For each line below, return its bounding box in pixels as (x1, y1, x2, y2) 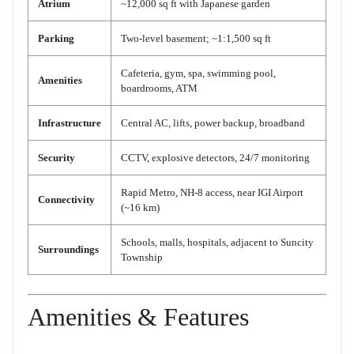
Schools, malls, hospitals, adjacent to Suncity (121, 236, 314, 249)
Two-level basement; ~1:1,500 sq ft (121, 32, 271, 45)
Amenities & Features (28, 303, 249, 332)
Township (121, 251, 163, 264)
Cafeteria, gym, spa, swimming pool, (121, 67, 276, 80)
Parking (38, 32, 74, 45)
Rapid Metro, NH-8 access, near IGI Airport (121, 186, 303, 199)
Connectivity (38, 194, 95, 206)
